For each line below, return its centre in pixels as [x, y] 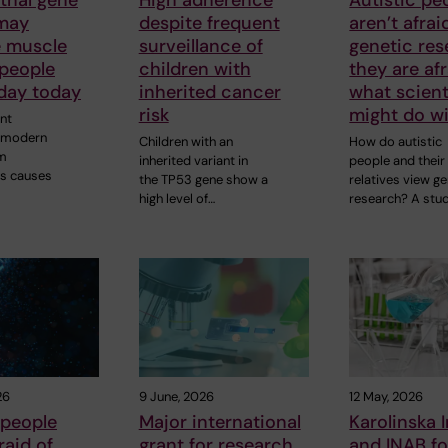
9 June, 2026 [176, 397]
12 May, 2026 [386, 397]
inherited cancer [209, 91]
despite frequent [209, 22]
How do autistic [396, 141]
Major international [219, 422]
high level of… [176, 198]
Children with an [185, 141]
